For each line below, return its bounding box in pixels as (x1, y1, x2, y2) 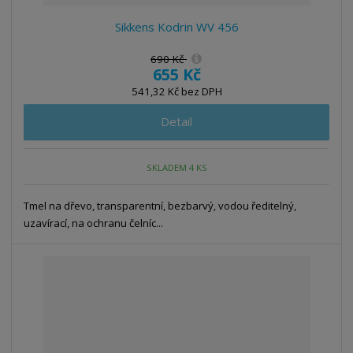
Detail (161, 113, 192, 130)
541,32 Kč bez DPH (131, 84, 222, 99)
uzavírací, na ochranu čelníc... (24, 216, 164, 231)
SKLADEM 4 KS (147, 161, 208, 173)
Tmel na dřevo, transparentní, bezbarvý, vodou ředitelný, (24, 199, 297, 214)
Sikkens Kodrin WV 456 (114, 19, 239, 35)
